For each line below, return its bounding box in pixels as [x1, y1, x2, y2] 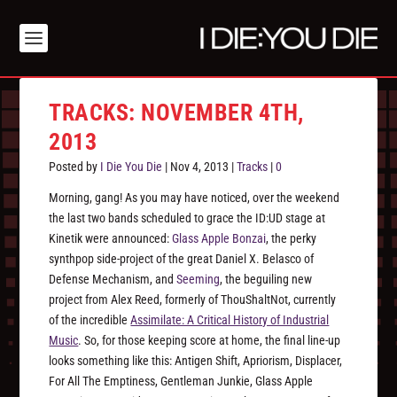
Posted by [49, 160, 101, 175]
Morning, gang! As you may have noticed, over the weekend [49, 191, 340, 206]
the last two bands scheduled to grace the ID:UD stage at [49, 211, 326, 226]
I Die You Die [100, 160, 163, 175]
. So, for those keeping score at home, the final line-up [78, 333, 341, 348]
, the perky [266, 231, 317, 246]
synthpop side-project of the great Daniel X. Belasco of [49, 252, 315, 267]
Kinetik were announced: [49, 231, 173, 246]
